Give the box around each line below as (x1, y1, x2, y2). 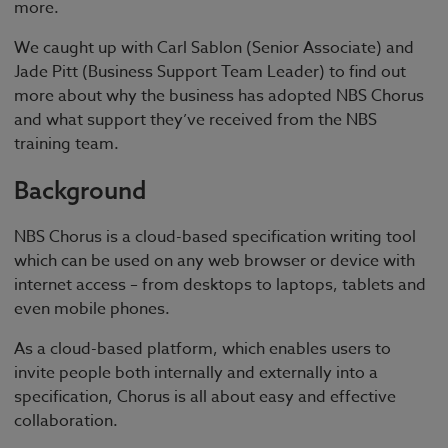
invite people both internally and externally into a (14, 361, 378, 386)
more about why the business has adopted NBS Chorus (14, 83, 424, 108)
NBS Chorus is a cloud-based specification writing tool (14, 225, 416, 250)
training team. (14, 131, 119, 156)
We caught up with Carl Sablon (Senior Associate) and (14, 35, 414, 60)
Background (14, 175, 146, 206)
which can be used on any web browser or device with (14, 249, 415, 274)
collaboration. (14, 409, 118, 434)
